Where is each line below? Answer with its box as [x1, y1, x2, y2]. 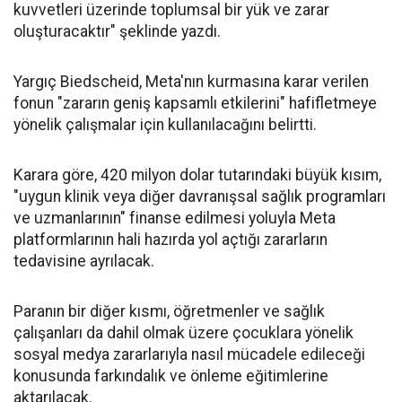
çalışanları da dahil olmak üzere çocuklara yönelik [13, 324, 354, 343]
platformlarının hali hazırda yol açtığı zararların [13, 231, 328, 249]
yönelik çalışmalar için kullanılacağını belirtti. [13, 116, 317, 135]
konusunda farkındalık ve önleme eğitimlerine [13, 367, 328, 386]
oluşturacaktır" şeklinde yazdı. [13, 22, 221, 41]
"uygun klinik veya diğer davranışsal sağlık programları [13, 188, 386, 206]
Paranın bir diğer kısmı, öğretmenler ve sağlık [13, 302, 325, 321]
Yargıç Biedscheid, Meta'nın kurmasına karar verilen [13, 73, 369, 92]
